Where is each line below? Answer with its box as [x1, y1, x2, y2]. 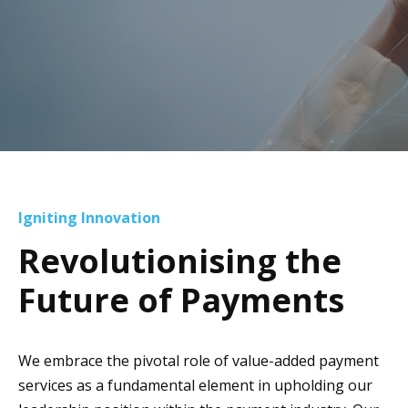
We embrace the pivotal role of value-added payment [18, 351, 379, 371]
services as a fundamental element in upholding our [18, 375, 372, 395]
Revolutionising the [18, 239, 342, 283]
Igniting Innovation [18, 208, 160, 228]
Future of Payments [18, 278, 344, 322]
